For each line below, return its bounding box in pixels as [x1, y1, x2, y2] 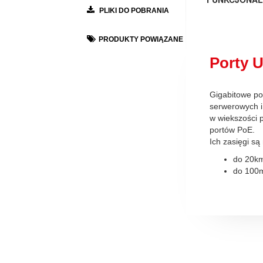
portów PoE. [210, 124, 255, 134]
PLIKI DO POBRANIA [97, 6, 169, 15]
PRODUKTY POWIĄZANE [99, 35, 183, 43]
